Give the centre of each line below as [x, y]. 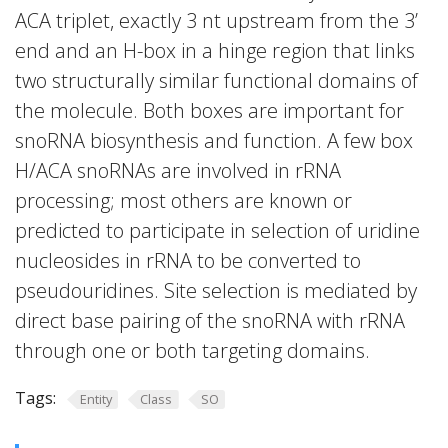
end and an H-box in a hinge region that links [215, 50]
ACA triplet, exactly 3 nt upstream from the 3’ [216, 20]
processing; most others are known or [183, 200]
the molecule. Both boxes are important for [209, 110]
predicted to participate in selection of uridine [217, 230]
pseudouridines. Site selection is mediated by [216, 290]
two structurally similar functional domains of [216, 80]
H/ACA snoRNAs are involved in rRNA [178, 170]
